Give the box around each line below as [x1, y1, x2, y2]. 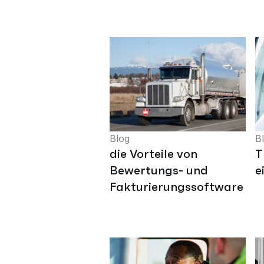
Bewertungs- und [110, 162, 208, 178]
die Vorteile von [110, 146, 197, 161]
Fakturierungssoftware [110, 179, 243, 194]
